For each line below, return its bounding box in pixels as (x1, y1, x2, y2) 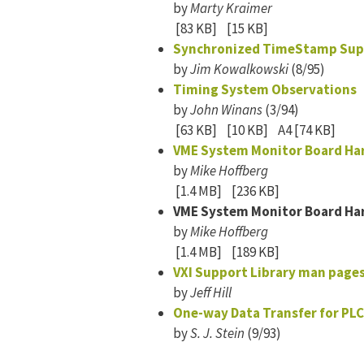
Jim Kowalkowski (190, 60, 288, 78)
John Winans (190, 101, 262, 119)
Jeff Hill (190, 284, 232, 301)
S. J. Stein (190, 324, 245, 342)
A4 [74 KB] (275, 121, 336, 139)
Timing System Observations (173, 80, 357, 98)
